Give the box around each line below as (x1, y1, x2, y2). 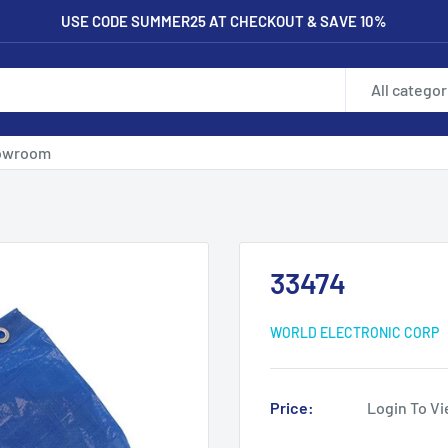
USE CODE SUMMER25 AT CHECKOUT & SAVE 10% (61, 12, 387, 30)
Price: (270, 398, 314, 417)
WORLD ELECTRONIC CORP (270, 324, 439, 341)
